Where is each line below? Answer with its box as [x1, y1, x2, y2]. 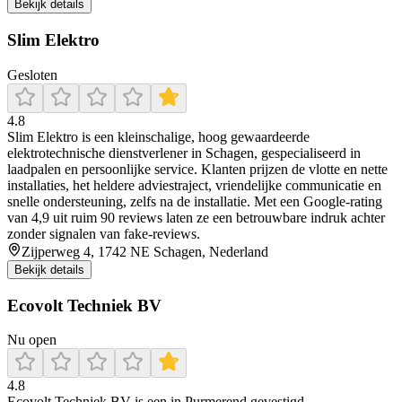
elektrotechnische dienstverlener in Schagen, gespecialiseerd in [7, 144, 361, 161]
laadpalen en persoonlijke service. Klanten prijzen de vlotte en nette [7, 161, 388, 177]
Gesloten [7, 66, 57, 83]
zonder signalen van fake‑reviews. [7, 225, 200, 241]
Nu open [7, 332, 57, 348]
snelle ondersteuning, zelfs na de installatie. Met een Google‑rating [7, 193, 382, 209]
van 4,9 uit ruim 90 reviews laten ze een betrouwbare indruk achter [7, 209, 385, 225]
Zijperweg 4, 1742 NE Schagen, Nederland [22, 243, 268, 259]
